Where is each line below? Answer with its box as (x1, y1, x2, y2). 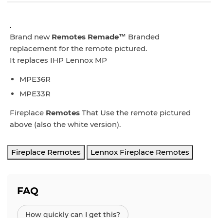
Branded (126, 32, 160, 41)
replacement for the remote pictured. (10, 43, 147, 53)
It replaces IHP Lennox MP (10, 55, 109, 65)
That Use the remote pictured (82, 108, 191, 117)
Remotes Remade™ (52, 32, 126, 41)
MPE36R (19, 74, 51, 84)
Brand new (10, 32, 52, 41)
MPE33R (19, 89, 51, 98)
